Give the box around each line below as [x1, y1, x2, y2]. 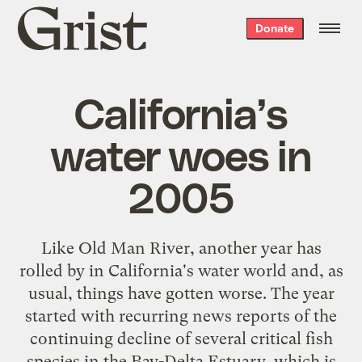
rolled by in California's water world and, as [19, 260, 343, 280]
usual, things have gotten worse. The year [27, 283, 335, 303]
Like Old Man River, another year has [40, 238, 322, 258]
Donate [255, 21, 294, 35]
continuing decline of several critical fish [29, 328, 333, 348]
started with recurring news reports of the [25, 305, 337, 326]
